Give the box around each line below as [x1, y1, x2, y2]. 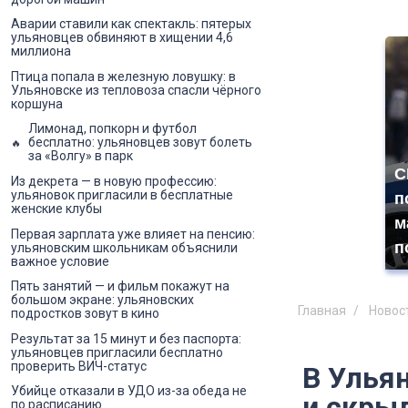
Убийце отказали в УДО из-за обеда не [11, 383, 247, 399]
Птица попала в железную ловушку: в [11, 68, 236, 84]
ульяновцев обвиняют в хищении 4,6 [11, 30, 233, 46]
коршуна [11, 96, 63, 111]
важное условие [11, 253, 109, 269]
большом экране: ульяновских [11, 292, 194, 308]
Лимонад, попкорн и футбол [28, 121, 197, 137]
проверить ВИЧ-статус [11, 358, 147, 373]
